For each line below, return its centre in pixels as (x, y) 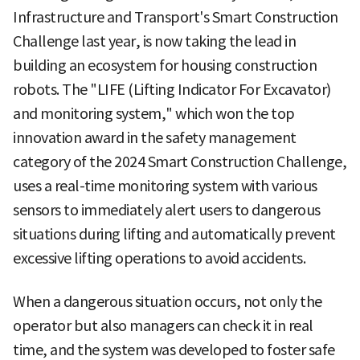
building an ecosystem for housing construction (165, 66)
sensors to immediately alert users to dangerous (167, 211)
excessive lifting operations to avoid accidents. (159, 259)
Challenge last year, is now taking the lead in (154, 42)
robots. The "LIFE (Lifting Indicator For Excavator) (172, 90)
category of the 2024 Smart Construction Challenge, (180, 162)
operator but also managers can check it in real (163, 326)
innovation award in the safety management (155, 138)
